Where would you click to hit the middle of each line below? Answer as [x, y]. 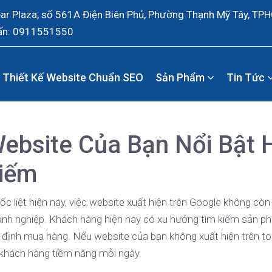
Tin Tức [246, 77]
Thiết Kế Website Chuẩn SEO [73, 77]
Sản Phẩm [181, 77]
